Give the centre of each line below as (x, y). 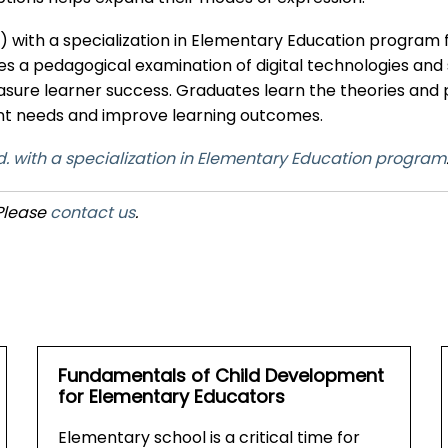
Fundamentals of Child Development (221, 378)
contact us (92, 214)
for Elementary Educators (172, 399)
